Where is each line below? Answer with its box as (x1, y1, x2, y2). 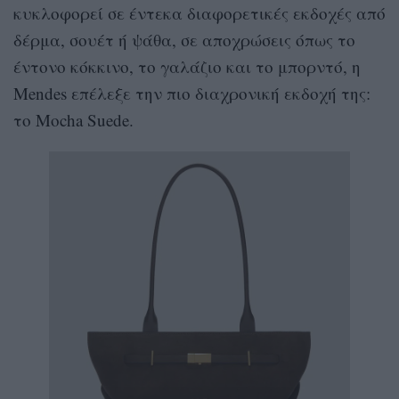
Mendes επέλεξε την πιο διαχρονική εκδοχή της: (13, 82, 370, 105)
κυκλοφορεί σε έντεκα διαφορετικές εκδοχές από (13, 2, 386, 25)
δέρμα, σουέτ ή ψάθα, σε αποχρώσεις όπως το (13, 28, 355, 52)
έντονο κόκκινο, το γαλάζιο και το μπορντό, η (13, 55, 361, 78)
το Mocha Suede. (13, 109, 134, 132)
